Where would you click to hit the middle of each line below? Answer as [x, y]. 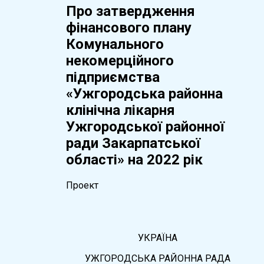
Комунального [115, 44]
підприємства [113, 77]
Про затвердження [130, 11]
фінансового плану [128, 27]
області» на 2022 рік [134, 159]
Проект [82, 185]
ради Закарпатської [133, 143]
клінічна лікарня [120, 110]
